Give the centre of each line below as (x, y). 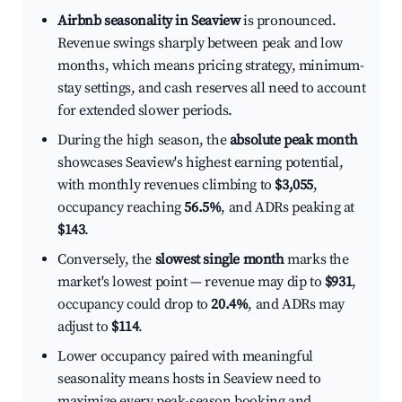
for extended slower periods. (145, 111)
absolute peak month (293, 140)
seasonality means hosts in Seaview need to (189, 379)
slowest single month (219, 260)
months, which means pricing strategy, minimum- (211, 66)
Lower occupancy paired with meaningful (185, 357)
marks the (316, 260)
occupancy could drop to (135, 305)
